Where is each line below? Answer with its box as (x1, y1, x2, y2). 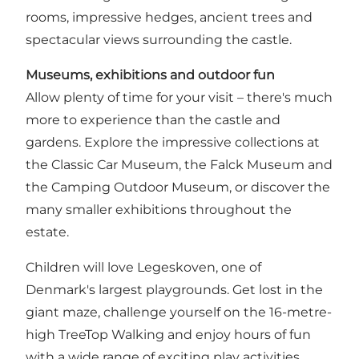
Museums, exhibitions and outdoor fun (26, 67, 275, 83)
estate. (26, 224, 69, 240)
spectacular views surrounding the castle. (26, 31, 292, 47)
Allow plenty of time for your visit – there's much (26, 89, 333, 105)
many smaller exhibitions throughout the (26, 201, 292, 217)
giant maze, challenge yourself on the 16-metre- (26, 304, 332, 320)
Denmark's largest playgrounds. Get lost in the (26, 281, 323, 297)
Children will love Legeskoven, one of (26, 259, 261, 275)
